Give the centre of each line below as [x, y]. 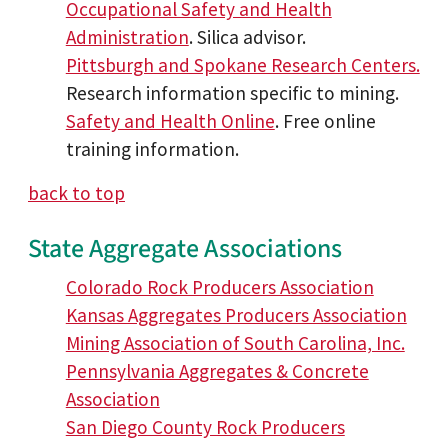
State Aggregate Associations [185, 248]
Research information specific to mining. [232, 92]
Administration [127, 36]
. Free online [325, 120]
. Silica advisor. [247, 36]
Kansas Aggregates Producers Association [236, 315]
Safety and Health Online [170, 120]
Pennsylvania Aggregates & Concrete [217, 371]
